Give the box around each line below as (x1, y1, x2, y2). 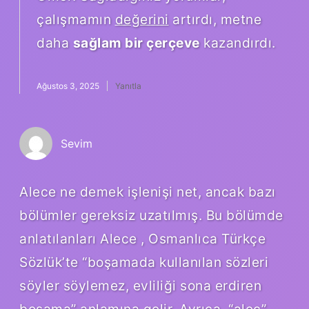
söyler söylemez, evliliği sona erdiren (19, 277, 261, 295)
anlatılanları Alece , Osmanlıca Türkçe (19, 230, 266, 248)
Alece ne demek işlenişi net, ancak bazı (19, 183, 276, 201)
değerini (114, 11, 169, 28)
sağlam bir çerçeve (72, 34, 200, 52)
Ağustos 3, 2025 (37, 81, 99, 92)
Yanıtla (115, 81, 141, 92)
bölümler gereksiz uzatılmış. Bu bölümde (19, 207, 283, 224)
